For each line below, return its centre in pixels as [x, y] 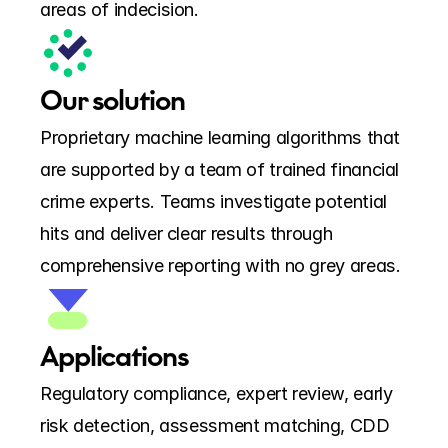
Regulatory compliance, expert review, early [216, 393]
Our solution [112, 100]
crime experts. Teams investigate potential [213, 201]
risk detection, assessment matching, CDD [215, 425]
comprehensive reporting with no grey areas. [220, 265]
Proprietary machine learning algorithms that [220, 137]
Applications [114, 356]
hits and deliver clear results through [186, 233]
